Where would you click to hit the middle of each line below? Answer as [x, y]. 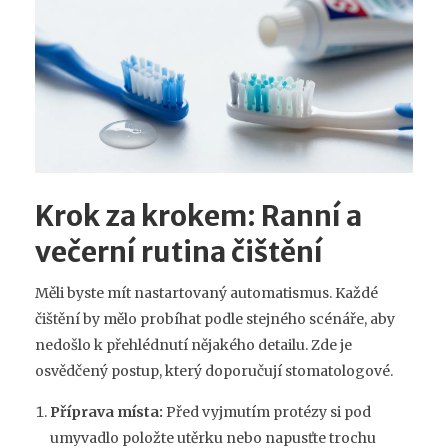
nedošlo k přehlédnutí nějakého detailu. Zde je [193, 345]
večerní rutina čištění [179, 252]
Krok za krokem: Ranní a [198, 216]
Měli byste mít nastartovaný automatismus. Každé [206, 293]
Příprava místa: [106, 412]
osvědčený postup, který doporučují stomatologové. [214, 371]
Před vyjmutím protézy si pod [267, 412]
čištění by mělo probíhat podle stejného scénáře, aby [215, 319]
